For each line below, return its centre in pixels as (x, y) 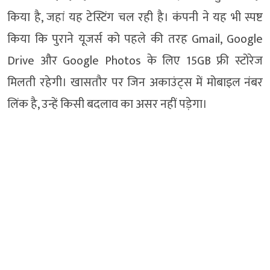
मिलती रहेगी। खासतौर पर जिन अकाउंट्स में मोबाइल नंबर (135, 82)
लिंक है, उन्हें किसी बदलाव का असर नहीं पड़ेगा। (107, 104)
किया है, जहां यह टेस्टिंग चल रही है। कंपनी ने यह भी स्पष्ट (135, 17)
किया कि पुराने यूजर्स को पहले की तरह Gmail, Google (135, 39)
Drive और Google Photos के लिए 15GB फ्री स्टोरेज (135, 61)
